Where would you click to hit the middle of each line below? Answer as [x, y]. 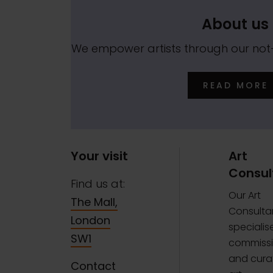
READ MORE [235, 85]
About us [236, 24]
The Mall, [94, 202]
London [90, 220]
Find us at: [97, 183]
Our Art [244, 195]
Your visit [99, 156]
